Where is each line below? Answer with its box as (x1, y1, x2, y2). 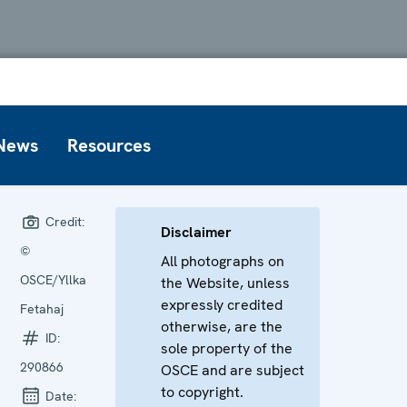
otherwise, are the (160, 316, 283, 336)
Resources (67, 133, 151, 157)
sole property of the (160, 338, 293, 358)
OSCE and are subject (160, 360, 304, 380)
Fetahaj (19, 300, 64, 317)
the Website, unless (160, 273, 290, 293)
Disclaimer (160, 222, 232, 242)
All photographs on (160, 251, 284, 271)
